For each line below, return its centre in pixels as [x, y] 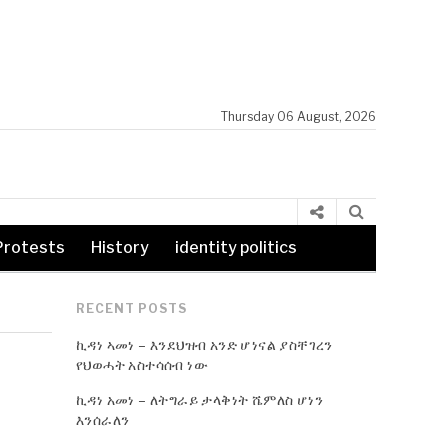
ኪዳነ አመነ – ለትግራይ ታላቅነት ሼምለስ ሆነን [199, 399]
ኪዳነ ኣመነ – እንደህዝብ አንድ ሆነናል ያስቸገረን [204, 344]
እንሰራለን [103, 419]
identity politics [236, 247]
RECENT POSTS [131, 308]
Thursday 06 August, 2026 [298, 116]
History [120, 247]
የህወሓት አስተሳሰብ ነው [142, 364]
